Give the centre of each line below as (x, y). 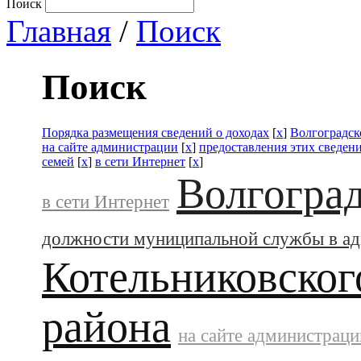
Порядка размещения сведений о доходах (156, 132)
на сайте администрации (110, 147)
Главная (59, 31)
